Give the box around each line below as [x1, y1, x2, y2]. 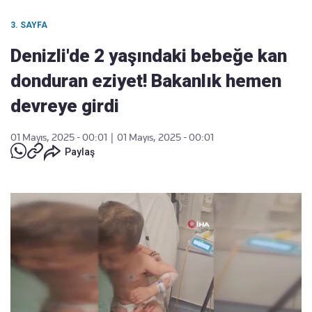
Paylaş [65, 146, 95, 157]
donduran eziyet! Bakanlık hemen [10, 70, 281, 91]
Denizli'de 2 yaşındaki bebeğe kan [10, 45, 287, 66]
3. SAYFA [10, 20, 47, 30]
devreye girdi [10, 95, 119, 116]
